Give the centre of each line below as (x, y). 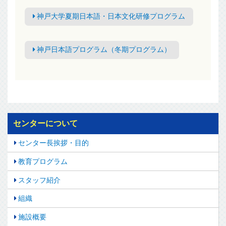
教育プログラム (43, 161)
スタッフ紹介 (39, 180)
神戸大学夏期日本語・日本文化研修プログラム (111, 16)
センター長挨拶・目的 (53, 143)
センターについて (46, 123)
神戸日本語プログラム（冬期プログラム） (104, 50)
